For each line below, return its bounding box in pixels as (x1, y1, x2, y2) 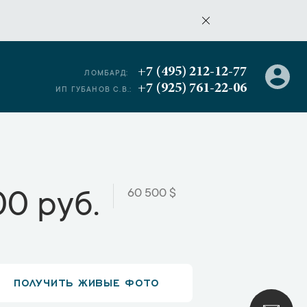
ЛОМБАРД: (84, 70, 128, 78)
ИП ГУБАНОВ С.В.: (56, 86, 132, 95)
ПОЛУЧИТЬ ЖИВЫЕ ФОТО (14, 275, 160, 288)
